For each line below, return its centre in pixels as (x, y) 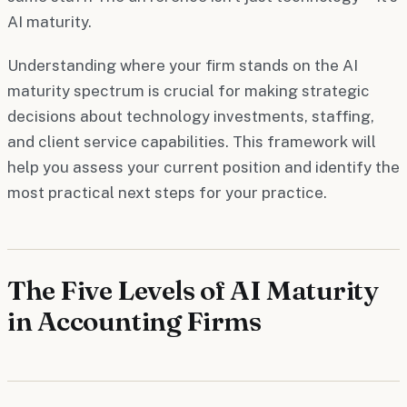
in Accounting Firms (134, 321)
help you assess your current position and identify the (203, 167)
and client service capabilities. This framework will (192, 141)
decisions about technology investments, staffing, (191, 116)
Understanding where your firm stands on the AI (183, 65)
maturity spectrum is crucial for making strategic (189, 90)
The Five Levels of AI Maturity (193, 290)
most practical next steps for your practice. (167, 192)
